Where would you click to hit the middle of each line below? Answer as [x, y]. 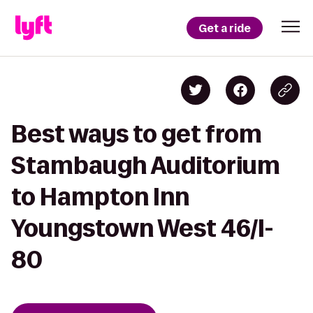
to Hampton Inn [100, 197]
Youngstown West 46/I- [142, 228]
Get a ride [225, 28]
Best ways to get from [137, 134]
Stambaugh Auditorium [146, 165]
